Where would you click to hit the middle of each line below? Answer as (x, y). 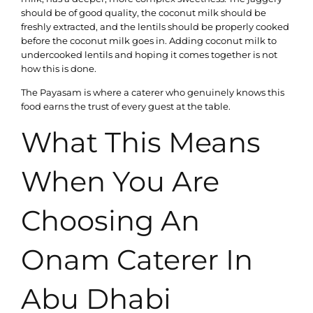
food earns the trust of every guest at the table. (126, 106)
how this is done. (59, 68)
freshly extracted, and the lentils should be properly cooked (155, 26)
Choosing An (110, 221)
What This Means (141, 143)
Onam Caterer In (137, 260)
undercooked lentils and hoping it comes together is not (149, 54)
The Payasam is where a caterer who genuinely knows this (153, 92)
